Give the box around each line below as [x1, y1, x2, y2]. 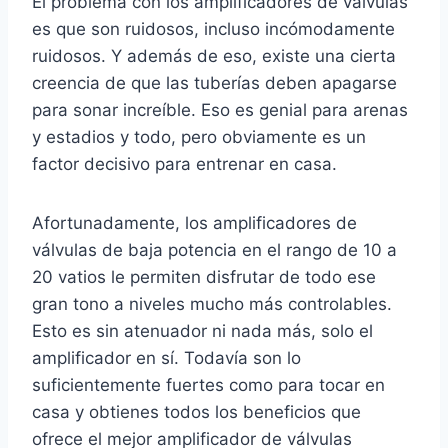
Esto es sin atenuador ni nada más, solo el [32, 321, 373, 342]
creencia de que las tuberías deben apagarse [32, 73, 397, 94]
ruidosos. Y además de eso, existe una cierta [32, 46, 396, 67]
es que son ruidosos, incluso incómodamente [32, 19, 395, 40]
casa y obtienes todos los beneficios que [32, 402, 361, 423]
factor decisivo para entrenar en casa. [32, 154, 337, 175]
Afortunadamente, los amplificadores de [32, 213, 357, 234]
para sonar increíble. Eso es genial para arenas [32, 100, 408, 121]
